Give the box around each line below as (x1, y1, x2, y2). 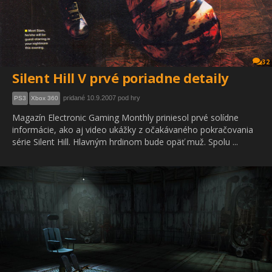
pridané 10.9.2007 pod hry (63, 94, 140, 102)
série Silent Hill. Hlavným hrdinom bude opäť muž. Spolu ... (12, 136, 238, 148)
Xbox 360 (31, 95, 58, 102)
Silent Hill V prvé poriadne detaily (12, 69, 229, 87)
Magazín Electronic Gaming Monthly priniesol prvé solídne (12, 112, 239, 124)
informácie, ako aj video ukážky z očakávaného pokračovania (12, 124, 253, 136)
